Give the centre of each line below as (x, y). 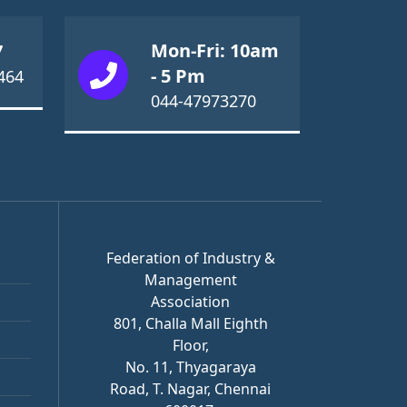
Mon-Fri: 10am (215, 50)
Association (190, 302)
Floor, (190, 345)
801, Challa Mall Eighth (190, 323)
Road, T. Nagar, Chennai (190, 389)
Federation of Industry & (190, 258)
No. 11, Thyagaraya (190, 367)
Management (190, 280)
